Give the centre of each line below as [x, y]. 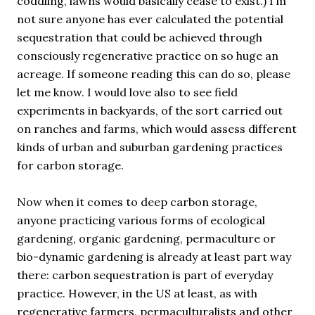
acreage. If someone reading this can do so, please [154, 74]
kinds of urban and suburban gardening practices [150, 147]
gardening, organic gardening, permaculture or [146, 238]
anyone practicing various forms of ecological [141, 220]
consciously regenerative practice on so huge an [148, 56]
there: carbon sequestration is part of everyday [145, 275]
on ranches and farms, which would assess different [157, 129]
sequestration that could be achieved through [140, 37]
